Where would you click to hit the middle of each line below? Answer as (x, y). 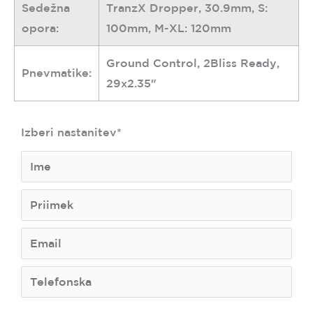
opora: (40, 28)
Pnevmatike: (57, 73)
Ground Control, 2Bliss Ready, (193, 63)
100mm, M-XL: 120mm (169, 28)
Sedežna (46, 8)
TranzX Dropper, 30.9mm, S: (187, 8)
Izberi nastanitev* (71, 132)
